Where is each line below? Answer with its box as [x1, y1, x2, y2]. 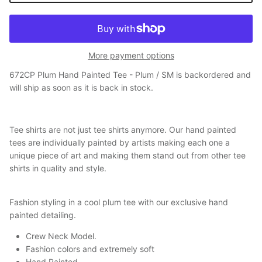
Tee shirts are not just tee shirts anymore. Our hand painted [9, 124, 236, 135]
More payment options [88, 50, 174, 60]
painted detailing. [9, 209, 76, 220]
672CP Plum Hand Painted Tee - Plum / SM [9, 69, 174, 80]
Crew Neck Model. [26, 230, 96, 241]
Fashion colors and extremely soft [26, 243, 154, 254]
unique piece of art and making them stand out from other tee [9, 150, 246, 160]
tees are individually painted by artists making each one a [9, 137, 230, 147]
